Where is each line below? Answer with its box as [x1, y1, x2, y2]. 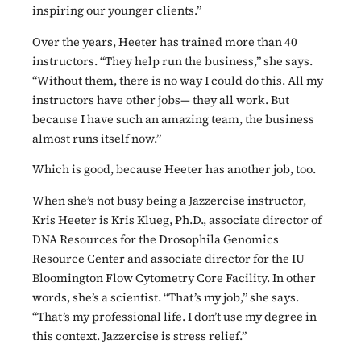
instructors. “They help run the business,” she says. [32, 52, 313, 69]
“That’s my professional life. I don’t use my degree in [32, 308, 317, 325]
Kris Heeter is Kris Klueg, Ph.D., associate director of [32, 211, 322, 228]
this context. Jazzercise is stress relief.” [32, 327, 247, 344]
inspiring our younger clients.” [32, 2, 201, 19]
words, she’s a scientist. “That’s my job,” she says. [32, 288, 299, 305]
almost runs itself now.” [32, 130, 161, 147]
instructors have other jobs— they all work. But [32, 91, 289, 108]
